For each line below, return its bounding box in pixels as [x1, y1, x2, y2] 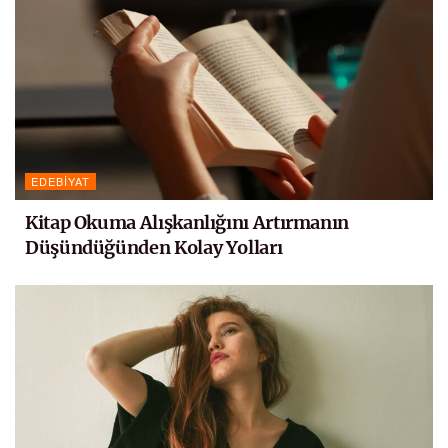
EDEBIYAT [31, 173, 90, 190]
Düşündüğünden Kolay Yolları [25, 236, 283, 260]
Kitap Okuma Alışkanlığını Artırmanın [25, 211, 350, 235]
